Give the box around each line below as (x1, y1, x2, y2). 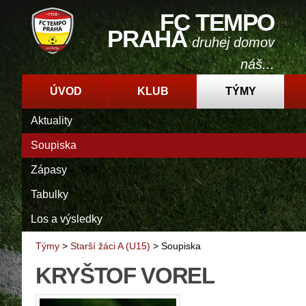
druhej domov (192, 35, 275, 50)
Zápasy (31, 164, 67, 176)
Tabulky (31, 189, 68, 200)
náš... (240, 57, 275, 72)
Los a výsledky (31, 213, 102, 225)
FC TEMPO (160, 9, 275, 36)
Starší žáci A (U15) (70, 240, 150, 252)
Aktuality (31, 115, 72, 126)
